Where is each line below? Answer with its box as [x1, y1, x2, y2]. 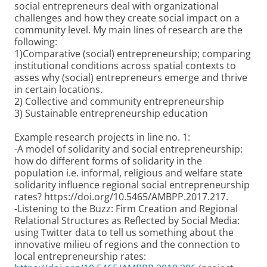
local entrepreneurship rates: [14, 250, 146, 263]
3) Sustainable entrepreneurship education [14, 107, 208, 120]
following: [14, 35, 57, 48]
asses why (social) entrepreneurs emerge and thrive [14, 71, 247, 84]
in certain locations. [14, 83, 103, 96]
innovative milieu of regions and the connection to [14, 238, 240, 251]
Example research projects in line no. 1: [14, 131, 190, 144]
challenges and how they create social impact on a [14, 11, 240, 24]
